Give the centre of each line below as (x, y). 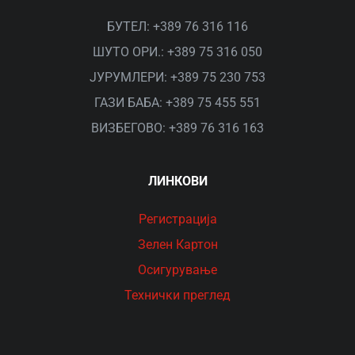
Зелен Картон (177, 245)
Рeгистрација (177, 219)
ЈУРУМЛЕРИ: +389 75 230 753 (177, 78)
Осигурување (177, 270)
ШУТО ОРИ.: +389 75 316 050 (177, 52)
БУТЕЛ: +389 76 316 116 (177, 27)
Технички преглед (177, 296)
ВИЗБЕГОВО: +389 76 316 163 (177, 128)
